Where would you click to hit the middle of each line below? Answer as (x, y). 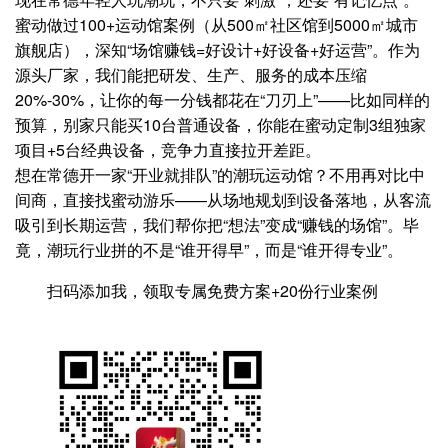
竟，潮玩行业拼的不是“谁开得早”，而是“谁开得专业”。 (209, 250)
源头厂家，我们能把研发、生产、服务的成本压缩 (191, 75)
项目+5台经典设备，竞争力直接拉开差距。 (168, 150)
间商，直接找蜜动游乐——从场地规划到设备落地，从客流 (223, 200)
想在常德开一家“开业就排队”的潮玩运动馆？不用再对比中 (220, 175)
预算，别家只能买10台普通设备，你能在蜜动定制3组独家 (220, 125)
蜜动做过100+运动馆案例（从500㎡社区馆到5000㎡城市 (216, 25)
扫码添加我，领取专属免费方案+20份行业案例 (212, 291)
